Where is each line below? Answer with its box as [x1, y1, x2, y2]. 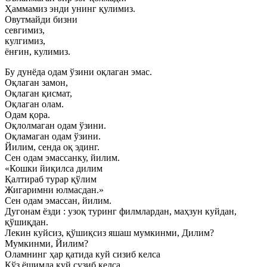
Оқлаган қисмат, [5, 88, 72, 98]
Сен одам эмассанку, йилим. [5, 153, 120, 163]
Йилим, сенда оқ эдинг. [5, 142, 100, 152]
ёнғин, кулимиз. [5, 46, 70, 57]
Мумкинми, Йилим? [5, 238, 88, 249]
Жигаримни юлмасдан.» [5, 185, 104, 195]
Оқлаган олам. [5, 99, 64, 109]
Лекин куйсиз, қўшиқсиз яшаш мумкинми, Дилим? [5, 228, 214, 238]
